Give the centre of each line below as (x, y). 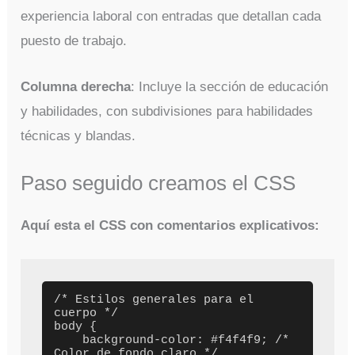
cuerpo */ (86, 313)
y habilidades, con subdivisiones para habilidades (167, 112)
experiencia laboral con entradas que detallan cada (171, 16)
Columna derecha (76, 87)
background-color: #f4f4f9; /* (69, 340)
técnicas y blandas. (78, 136)
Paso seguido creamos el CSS (158, 183)
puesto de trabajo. (74, 40)
